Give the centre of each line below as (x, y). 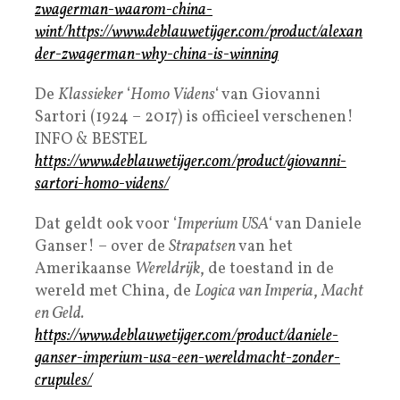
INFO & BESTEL (91, 139)
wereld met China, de (115, 291)
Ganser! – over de (102, 246)
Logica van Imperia (254, 291)
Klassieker (91, 95)
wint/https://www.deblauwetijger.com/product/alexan (199, 32)
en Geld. (59, 313)
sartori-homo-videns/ (102, 184)
